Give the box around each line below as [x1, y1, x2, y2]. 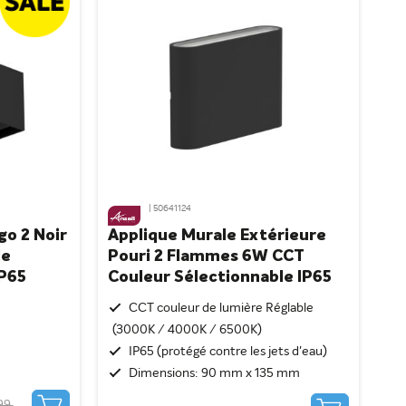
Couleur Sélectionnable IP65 [107, 269, 332, 286]
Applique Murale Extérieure [107, 227, 326, 245]
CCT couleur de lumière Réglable [128, 302, 314, 315]
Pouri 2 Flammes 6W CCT [107, 248, 304, 266]
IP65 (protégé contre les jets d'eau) [128, 345, 327, 359]
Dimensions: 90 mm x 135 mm [128, 367, 300, 381]
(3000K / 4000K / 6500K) [111, 324, 262, 337]
